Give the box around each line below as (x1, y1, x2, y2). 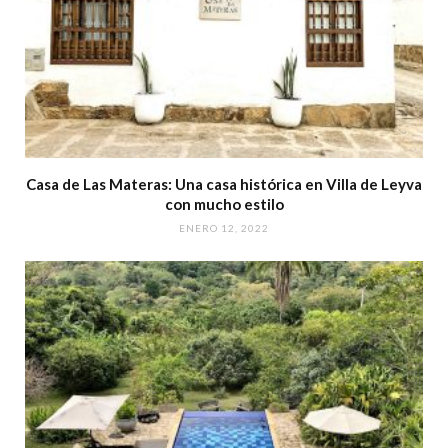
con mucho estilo (164, 194, 284, 213)
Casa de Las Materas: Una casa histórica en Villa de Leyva (26, 174, 422, 193)
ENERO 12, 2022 (179, 221, 269, 234)
